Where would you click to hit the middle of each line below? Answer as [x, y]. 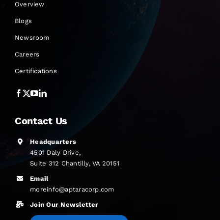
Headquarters [53, 141]
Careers [27, 54]
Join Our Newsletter [64, 204]
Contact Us [41, 121]
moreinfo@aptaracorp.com [72, 189]
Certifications [36, 71]
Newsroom [32, 37]
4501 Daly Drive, [55, 152]
